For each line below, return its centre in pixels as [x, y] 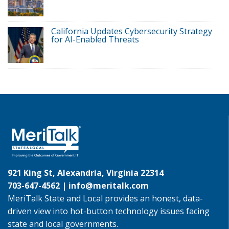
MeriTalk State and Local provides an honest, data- [105, 199]
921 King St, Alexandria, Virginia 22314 [86, 173]
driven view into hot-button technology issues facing [109, 211]
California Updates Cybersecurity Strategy [132, 31]
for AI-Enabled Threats [95, 40]
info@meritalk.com [109, 186]
